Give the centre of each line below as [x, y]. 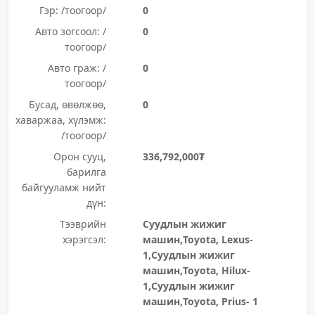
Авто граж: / [77, 68]
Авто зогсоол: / [70, 31]
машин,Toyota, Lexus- [198, 239]
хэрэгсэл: [84, 239]
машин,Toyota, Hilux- [196, 270]
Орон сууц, [79, 156]
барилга [86, 172]
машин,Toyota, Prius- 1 [200, 301]
